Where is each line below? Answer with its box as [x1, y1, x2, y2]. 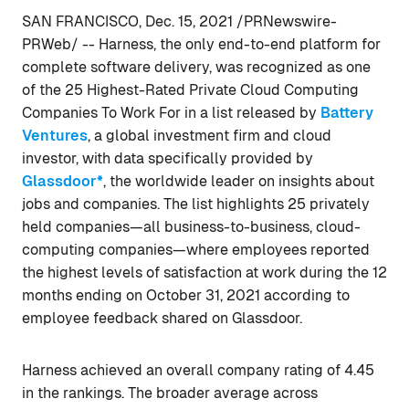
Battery [320, 104, 373, 121]
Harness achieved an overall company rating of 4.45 [22, 362, 374, 379]
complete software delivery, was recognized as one [22, 58, 371, 76]
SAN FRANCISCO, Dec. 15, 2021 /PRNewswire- [22, 13, 337, 30]
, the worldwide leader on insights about [103, 173, 374, 190]
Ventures [22, 127, 88, 144]
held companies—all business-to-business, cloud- [22, 218, 361, 236]
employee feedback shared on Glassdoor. [22, 309, 302, 327]
